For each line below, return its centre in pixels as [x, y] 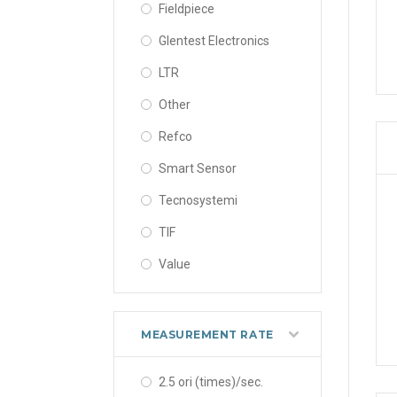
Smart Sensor [198, 168]
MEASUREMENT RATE [207, 334]
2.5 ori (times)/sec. [211, 381]
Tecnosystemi [198, 200]
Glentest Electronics [214, 40]
